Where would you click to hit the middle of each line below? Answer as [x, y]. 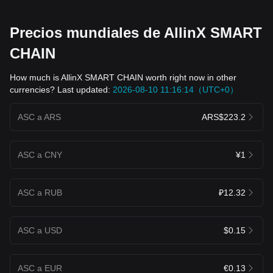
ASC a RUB [40, 192]
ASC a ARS [39, 117]
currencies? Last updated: [61, 89]
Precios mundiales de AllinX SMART [136, 32]
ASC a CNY [40, 154]
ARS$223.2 [224, 117]
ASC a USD [40, 230]
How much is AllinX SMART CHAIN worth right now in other [123, 77]
